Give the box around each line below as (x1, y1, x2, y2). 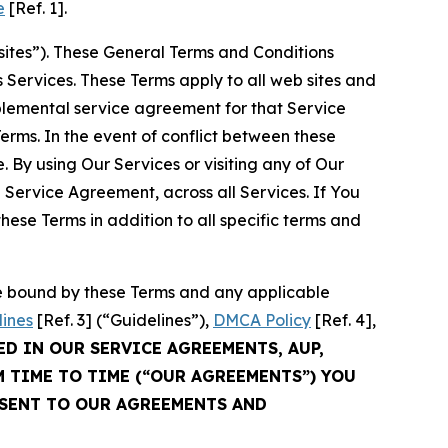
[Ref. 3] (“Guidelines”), (33, 309, 213, 330)
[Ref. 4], (311, 309, 376, 330)
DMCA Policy (213, 309, 311, 330)
